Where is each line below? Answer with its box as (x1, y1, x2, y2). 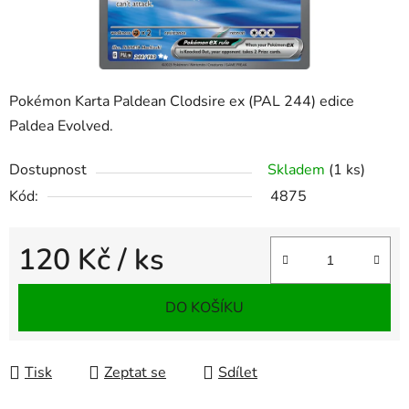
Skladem (267, 160, 329, 181)
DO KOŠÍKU (165, 298, 244, 319)
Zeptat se (104, 362, 166, 383)
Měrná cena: (17, 278, 97, 299)
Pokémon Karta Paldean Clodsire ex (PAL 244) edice (9, 91, 354, 112)
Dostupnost (9, 160, 87, 181)
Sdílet (218, 362, 257, 383)
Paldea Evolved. (9, 116, 113, 137)
